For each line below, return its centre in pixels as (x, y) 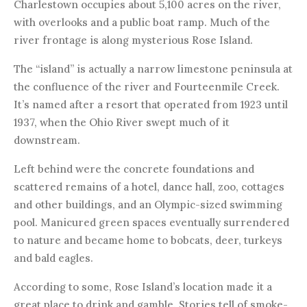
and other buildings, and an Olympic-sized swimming (148, 204)
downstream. (47, 140)
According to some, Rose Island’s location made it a (143, 286)
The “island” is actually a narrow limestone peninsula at (153, 69)
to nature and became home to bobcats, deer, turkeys (148, 240)
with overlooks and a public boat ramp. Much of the (142, 22)
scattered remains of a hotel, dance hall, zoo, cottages (149, 186)
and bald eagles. (53, 258)
